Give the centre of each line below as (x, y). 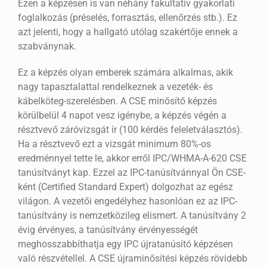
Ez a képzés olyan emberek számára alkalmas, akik (125, 73)
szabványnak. (47, 46)
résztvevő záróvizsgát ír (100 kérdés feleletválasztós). (130, 130)
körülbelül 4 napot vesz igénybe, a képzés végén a (122, 116)
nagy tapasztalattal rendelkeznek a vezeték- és (115, 87)
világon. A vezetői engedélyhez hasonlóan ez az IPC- (127, 201)
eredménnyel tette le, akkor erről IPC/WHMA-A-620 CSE (132, 159)
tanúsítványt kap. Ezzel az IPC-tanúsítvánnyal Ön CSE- (131, 173)
